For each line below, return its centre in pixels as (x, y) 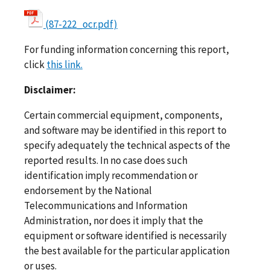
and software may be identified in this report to (125, 130)
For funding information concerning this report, (127, 49)
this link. (64, 64)
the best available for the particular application (127, 250)
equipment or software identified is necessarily (125, 235)
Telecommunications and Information (106, 205)
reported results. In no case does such (106, 160)
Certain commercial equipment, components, (123, 115)
